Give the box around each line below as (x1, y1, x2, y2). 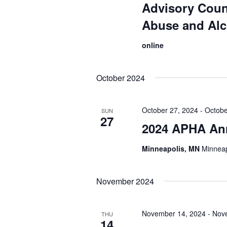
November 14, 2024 (142, 208, 206, 218)
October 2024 (96, 72, 145, 84)
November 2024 (96, 175, 155, 187)
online (142, 40, 164, 50)
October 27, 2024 (142, 105, 199, 115)
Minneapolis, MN (142, 143, 202, 154)
